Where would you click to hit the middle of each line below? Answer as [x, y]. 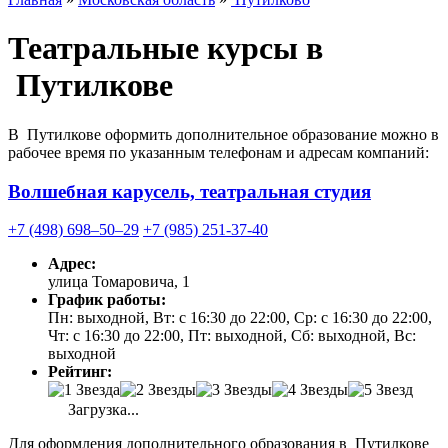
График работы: [107, 300]
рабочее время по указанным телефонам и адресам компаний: [218, 152]
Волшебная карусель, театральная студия [189, 191]
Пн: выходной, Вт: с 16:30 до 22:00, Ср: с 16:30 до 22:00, [240, 318]
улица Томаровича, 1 [119, 282]
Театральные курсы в [165, 48]
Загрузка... [101, 410]
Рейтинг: [80, 372]
